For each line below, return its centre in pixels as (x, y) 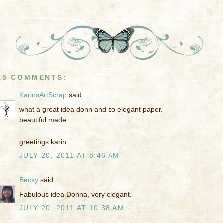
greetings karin (43, 142)
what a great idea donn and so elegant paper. (91, 109)
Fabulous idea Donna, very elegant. (76, 194)
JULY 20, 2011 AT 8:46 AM (70, 156)
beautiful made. (44, 120)
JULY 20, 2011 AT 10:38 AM (72, 208)
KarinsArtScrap (43, 95)
